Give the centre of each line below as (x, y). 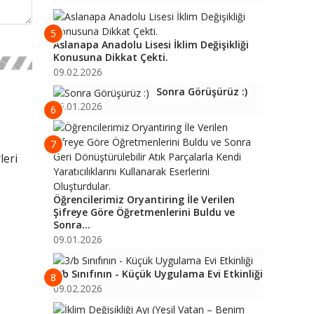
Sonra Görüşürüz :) (202, 91)
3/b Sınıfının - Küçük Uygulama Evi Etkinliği (158, 274)
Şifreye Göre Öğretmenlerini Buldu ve (144, 212)
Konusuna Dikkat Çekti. (111, 57)
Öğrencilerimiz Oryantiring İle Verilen (144, 199)
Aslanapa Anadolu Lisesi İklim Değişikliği (151, 45)
